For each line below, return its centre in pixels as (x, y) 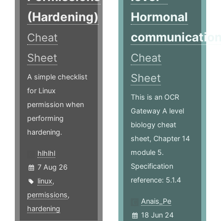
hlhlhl (46, 153)
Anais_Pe (156, 201)
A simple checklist (57, 77)
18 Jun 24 (158, 215)
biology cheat (154, 125)
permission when (55, 105)
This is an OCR (155, 97)
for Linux (41, 91)
